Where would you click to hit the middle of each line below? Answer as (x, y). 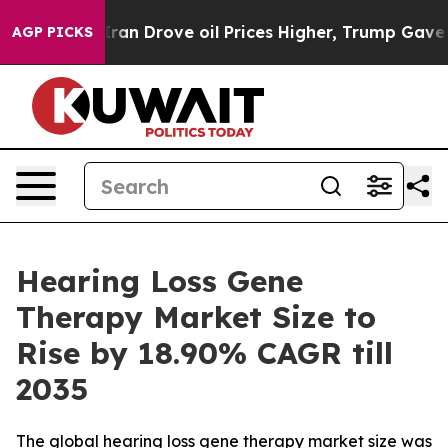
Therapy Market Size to (196, 317)
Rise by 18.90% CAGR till (204, 353)
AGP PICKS (52, 32)
